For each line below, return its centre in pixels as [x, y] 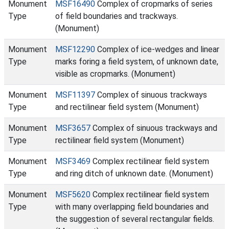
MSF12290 [75, 49]
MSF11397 [75, 95]
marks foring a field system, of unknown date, [137, 62]
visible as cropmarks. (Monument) [115, 74]
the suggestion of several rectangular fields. [135, 219]
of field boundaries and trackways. [117, 16]
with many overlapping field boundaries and [132, 207]
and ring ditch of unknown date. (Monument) [134, 174]
